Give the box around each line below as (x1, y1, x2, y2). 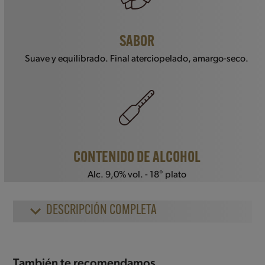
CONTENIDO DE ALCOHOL (73, 150, 201, 166)
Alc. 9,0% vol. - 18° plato (87, 170, 186, 180)
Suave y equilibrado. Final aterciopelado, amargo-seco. (25, 54, 249, 64)
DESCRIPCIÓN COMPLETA (46, 203, 157, 218)
